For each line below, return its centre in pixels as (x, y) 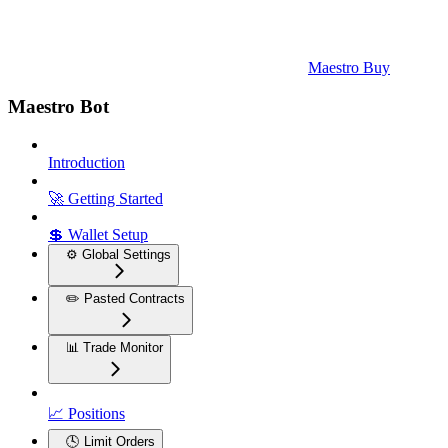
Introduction (86, 163)
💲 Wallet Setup (98, 235)
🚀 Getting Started (105, 199)
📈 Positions (86, 414)
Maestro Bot (58, 106)
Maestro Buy (349, 67)
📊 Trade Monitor (114, 348)
